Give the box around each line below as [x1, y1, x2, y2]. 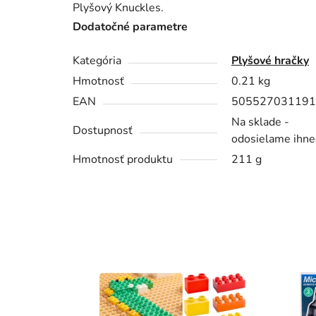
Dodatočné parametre [73, 19, 188, 35]
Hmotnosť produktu [73, 152, 173, 168]
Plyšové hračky [231, 53, 309, 69]
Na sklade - [231, 114, 289, 130]
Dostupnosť [73, 123, 133, 139]
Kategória [73, 53, 121, 69]
